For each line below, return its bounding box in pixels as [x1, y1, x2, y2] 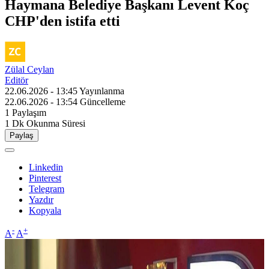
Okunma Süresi [26, 118, 85, 128]
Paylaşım [12, 107, 46, 118]
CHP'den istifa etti [5, 13, 120, 29]
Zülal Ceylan [5, 64, 54, 74]
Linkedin [29, 162, 63, 172]
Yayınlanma [79, 85, 124, 96]
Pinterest [29, 172, 61, 183]
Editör [5, 74, 28, 85]
